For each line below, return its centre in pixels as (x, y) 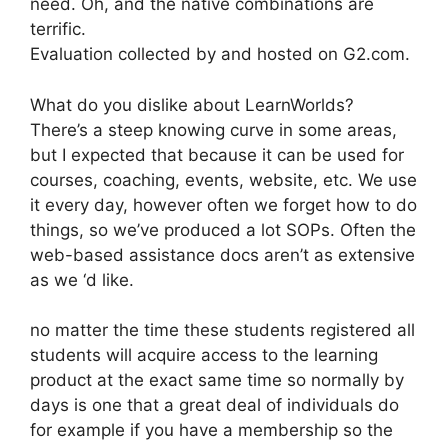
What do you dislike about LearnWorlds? (192, 104)
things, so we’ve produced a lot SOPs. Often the (223, 229)
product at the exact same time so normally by (217, 380)
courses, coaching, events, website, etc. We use (223, 179)
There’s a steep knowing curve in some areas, (213, 129)
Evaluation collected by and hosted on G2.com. (220, 54)
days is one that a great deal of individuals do (214, 405)
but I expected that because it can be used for (217, 154)
